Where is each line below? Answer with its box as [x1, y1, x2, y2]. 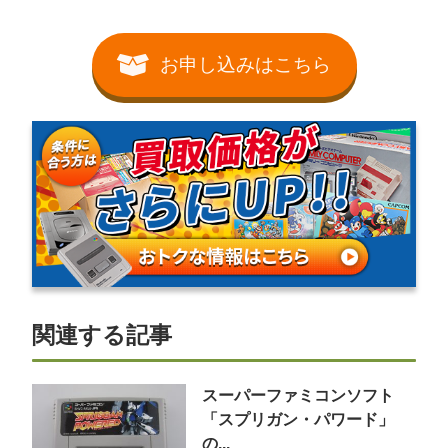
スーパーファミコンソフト [201, 387, 394, 405]
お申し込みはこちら [160, 54, 332, 75]
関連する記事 [32, 323, 172, 349]
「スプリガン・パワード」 [201, 411, 394, 429]
